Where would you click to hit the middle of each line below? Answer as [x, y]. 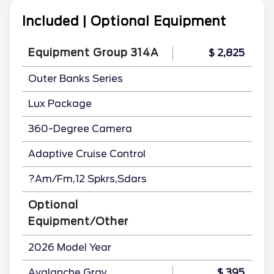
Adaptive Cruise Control [87, 154]
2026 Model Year [70, 247]
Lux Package [60, 104]
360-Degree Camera [80, 129]
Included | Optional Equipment [124, 21]
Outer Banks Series [76, 79]
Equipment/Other [78, 221]
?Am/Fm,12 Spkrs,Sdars [87, 179]
